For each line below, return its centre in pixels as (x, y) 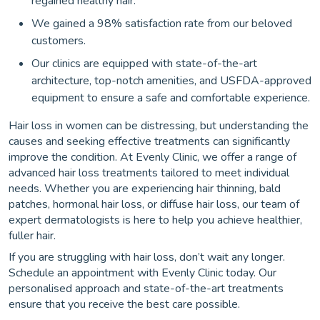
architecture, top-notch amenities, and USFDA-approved (171, 81)
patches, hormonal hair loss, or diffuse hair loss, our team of (154, 205)
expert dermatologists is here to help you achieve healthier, (155, 220)
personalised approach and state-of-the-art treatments (146, 289)
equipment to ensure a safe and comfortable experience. (171, 98)
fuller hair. (32, 236)
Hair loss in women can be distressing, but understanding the (159, 126)
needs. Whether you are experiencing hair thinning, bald (145, 189)
